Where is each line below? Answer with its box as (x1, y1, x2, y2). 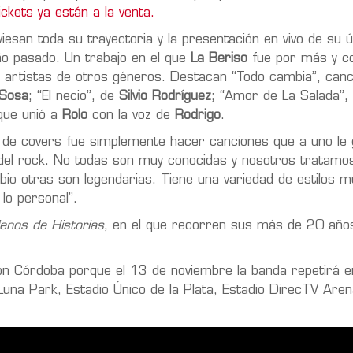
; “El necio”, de (28, 90, 119, 103)
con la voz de (87, 109, 175, 122)
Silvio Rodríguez (119, 90, 211, 103)
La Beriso (191, 52, 247, 65)
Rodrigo (175, 109, 221, 122)
